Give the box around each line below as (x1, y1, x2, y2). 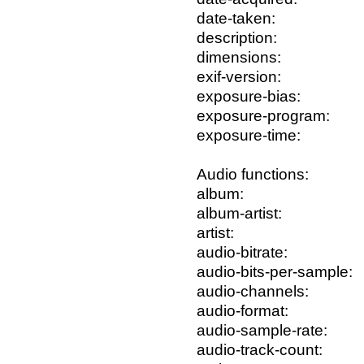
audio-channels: (197, 283, 309, 301)
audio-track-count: (197, 341, 323, 359)
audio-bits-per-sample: (197, 263, 353, 281)
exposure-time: (197, 127, 301, 145)
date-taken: (197, 10, 275, 28)
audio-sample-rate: (197, 322, 327, 340)
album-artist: (197, 205, 282, 223)
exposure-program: (197, 107, 330, 125)
